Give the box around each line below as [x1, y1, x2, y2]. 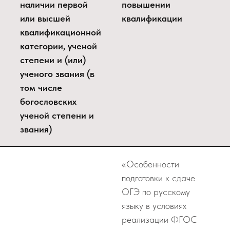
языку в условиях [122, 200, 186, 211]
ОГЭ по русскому [122, 186, 190, 197]
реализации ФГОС [122, 214, 197, 225]
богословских [20, 96, 76, 107]
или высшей [20, 13, 70, 24]
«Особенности [122, 159, 179, 169]
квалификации [122, 13, 182, 24]
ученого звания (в [20, 68, 94, 79]
